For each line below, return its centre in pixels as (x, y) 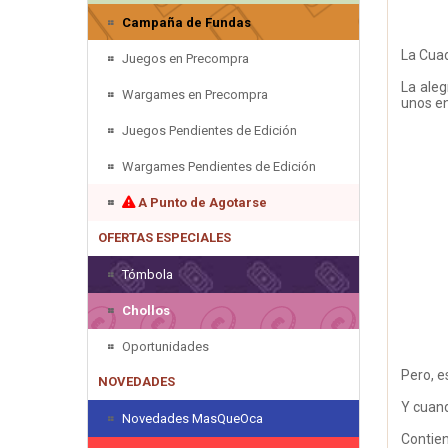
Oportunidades (165, 346)
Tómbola (147, 274)
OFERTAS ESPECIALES (164, 237)
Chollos (146, 310)
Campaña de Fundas (186, 22)
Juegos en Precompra (185, 58)
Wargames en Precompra (195, 94)
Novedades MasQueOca (192, 418)
